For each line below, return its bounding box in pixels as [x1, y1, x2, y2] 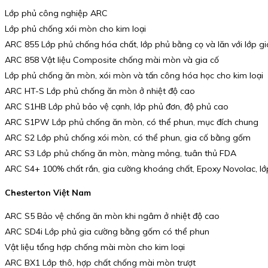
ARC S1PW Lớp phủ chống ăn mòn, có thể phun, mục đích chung [5, 117, 258, 128]
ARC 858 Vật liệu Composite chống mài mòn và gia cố [5, 54, 219, 66]
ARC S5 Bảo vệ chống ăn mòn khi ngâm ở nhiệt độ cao [5, 211, 220, 222]
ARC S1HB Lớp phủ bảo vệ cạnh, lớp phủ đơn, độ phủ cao [5, 101, 229, 112]
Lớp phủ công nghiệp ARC [5, 8, 108, 19]
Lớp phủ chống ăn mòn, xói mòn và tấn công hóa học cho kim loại [5, 70, 263, 81]
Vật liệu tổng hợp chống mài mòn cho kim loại [5, 242, 185, 253]
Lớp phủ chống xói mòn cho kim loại [5, 23, 146, 35]
